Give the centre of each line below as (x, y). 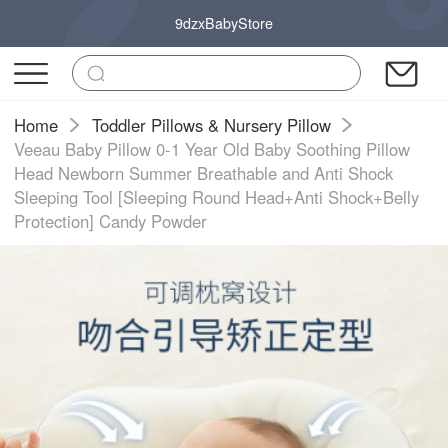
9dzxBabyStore (224, 23)
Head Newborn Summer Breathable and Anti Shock (204, 172)
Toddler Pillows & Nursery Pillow (211, 124)
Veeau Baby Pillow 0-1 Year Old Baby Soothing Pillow (212, 148)
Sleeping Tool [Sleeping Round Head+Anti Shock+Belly (217, 196)
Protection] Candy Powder (111, 220)
